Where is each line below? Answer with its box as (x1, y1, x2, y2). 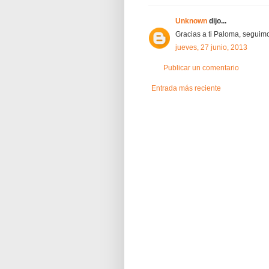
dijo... (207, 16, 226, 25)
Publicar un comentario (163, 63, 239, 72)
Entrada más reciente (151, 83, 221, 92)
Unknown (175, 16, 207, 25)
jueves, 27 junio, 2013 (175, 43, 247, 52)
